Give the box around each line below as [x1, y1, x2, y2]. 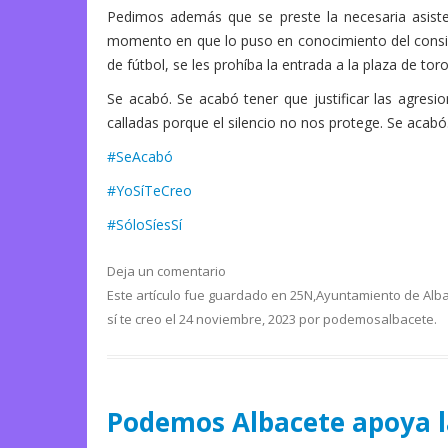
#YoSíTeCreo [107, 181, 192, 201]
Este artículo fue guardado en [107, 286, 290, 305]
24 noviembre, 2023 [179, 310, 296, 329]
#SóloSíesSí [107, 215, 182, 235]
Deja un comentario [107, 262, 226, 281]
